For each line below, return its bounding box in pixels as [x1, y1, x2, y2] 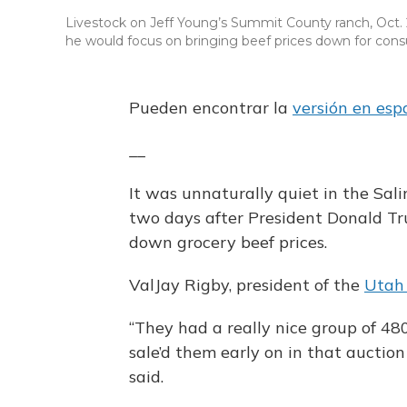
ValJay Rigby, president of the [129, 274, 364, 296]
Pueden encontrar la [129, 97, 293, 119]
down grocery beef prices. [129, 232, 327, 253]
